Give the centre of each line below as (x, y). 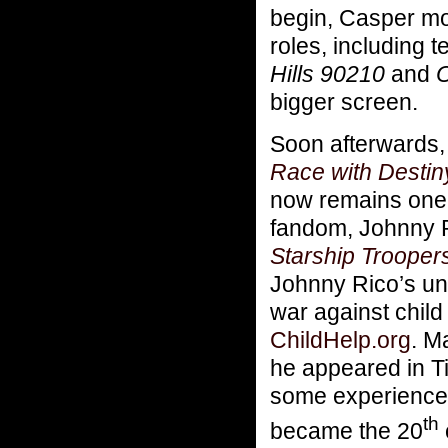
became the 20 (346, 430)
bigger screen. (344, 101)
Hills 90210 (327, 73)
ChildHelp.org (340, 339)
